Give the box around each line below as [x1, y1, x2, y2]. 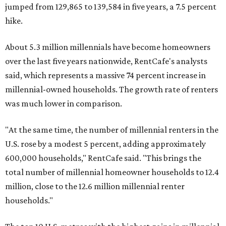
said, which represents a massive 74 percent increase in [5, 70, 206, 81]
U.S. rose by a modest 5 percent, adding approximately [5, 139, 206, 149]
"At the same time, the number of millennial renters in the [5, 125, 218, 135]
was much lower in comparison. [5, 98, 122, 109]
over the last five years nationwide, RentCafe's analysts [5, 56, 207, 67]
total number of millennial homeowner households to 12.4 [5, 167, 219, 178]
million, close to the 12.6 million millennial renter [5, 181, 185, 192]
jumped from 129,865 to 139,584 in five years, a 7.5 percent [5, 2, 216, 12]
